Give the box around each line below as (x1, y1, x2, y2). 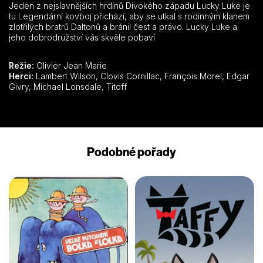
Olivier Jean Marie (34, 60, 107, 70)
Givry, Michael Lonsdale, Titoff (106, 81, 127, 92)
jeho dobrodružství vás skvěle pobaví (9, 32, 155, 42)
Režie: (9, 60, 34, 70)
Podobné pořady (87, 144, 176, 159)
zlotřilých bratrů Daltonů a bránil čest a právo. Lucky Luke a (9, 21, 237, 32)
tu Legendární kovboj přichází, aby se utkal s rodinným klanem (9, 11, 249, 21)
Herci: (9, 70, 33, 81)
